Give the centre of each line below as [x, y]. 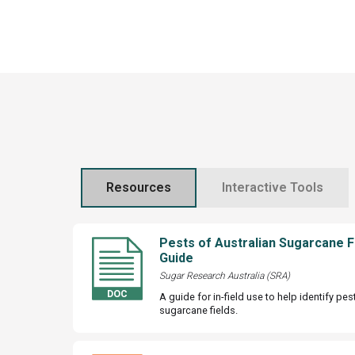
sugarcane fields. [198, 310]
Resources [139, 187]
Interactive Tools [273, 187]
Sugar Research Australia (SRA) [224, 275]
